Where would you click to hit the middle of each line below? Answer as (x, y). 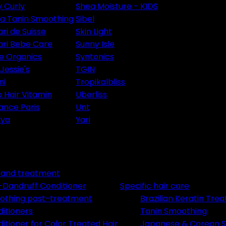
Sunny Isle (95, 44)
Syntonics (95, 57)
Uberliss (91, 95)
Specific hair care (155, 186)
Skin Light (94, 32)
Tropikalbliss (100, 82)
